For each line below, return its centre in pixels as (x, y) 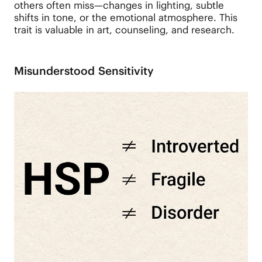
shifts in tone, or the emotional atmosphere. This (125, 17)
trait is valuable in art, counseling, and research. (124, 30)
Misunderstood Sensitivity (84, 71)
